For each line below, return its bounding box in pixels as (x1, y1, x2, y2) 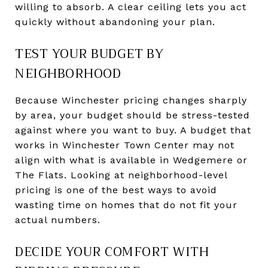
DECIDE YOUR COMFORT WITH (15, 240, 209, 263)
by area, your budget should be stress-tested (15, 109, 250, 121)
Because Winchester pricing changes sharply (15, 94, 247, 106)
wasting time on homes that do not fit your (15, 199, 237, 211)
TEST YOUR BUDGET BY (15, 42, 164, 65)
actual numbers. (15, 214, 100, 226)
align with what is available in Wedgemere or (15, 154, 248, 166)
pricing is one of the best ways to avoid (15, 184, 217, 196)
